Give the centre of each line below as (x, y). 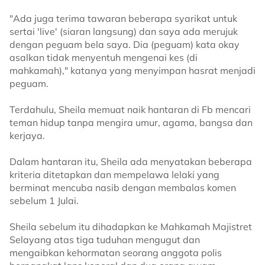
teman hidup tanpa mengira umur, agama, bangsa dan (131, 123)
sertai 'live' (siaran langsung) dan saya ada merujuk (124, 32)
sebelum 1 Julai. (44, 201)
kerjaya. (27, 136)
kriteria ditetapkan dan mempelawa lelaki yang (114, 175)
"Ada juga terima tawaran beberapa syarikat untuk (123, 19)
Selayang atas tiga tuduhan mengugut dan (105, 240)
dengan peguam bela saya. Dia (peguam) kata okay (125, 45)
